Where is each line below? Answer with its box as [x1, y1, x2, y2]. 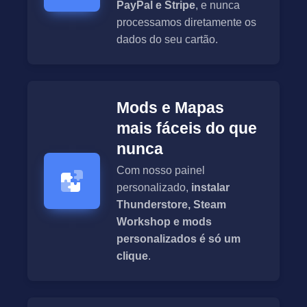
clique [116, 250, 148, 262]
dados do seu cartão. [116, 34, 218, 46]
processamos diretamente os [116, 16, 256, 29]
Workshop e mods [116, 216, 212, 228]
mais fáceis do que [116, 119, 257, 138]
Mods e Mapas [116, 99, 224, 117]
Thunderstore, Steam [116, 199, 226, 211]
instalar [191, 182, 230, 194]
